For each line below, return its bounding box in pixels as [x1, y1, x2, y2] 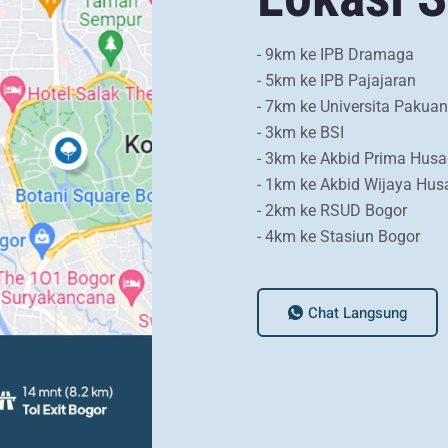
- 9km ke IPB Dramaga [257, 45, 414, 65]
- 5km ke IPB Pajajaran [257, 71, 416, 91]
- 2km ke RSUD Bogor [257, 201, 407, 221]
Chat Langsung [308, 301, 407, 324]
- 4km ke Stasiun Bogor [257, 227, 420, 247]
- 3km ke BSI [257, 123, 344, 143]
